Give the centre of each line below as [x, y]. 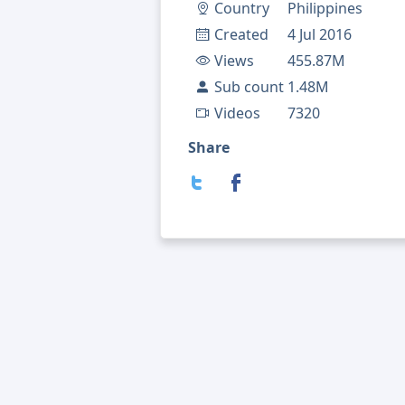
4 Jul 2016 [320, 35]
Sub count [249, 87]
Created [241, 35]
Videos [237, 113]
